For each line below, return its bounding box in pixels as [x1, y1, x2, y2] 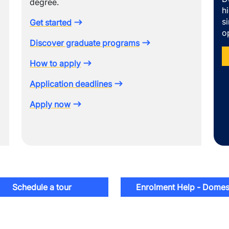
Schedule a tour [12, 182, 72, 192]
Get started [29, 17, 72, 28]
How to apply [29, 58, 81, 68]
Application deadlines [29, 79, 112, 89]
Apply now [29, 99, 71, 109]
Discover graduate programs [29, 38, 140, 48]
